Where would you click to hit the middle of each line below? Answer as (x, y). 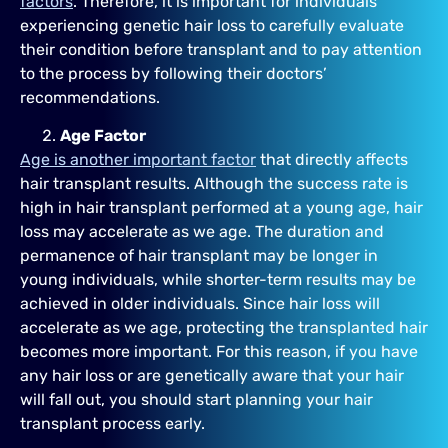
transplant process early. (112, 423)
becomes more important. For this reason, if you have (219, 351)
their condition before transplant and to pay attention (221, 49)
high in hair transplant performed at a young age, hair (221, 207)
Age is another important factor (138, 159)
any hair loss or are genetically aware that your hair (212, 375)
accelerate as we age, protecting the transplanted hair (224, 327)
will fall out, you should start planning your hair (196, 399)
